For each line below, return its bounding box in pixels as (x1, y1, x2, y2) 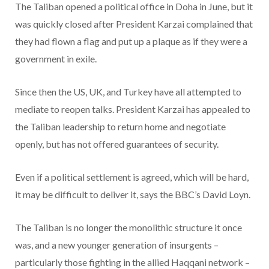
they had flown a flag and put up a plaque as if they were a (15, 35, 247, 47)
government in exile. (15, 53, 97, 65)
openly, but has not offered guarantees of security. (15, 138, 219, 150)
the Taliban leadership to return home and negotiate (15, 121, 226, 133)
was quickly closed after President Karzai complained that (15, 18, 253, 30)
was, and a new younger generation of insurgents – (15, 239, 219, 251)
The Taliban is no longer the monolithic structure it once (15, 222, 242, 234)
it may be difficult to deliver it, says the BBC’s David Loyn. (15, 189, 250, 201)
